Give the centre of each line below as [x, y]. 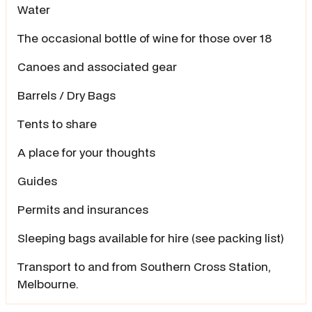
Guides [39, 180]
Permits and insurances [84, 209]
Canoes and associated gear [99, 66]
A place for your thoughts [88, 152]
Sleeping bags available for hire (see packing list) [152, 237]
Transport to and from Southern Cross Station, [144, 266]
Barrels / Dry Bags [68, 95]
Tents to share [58, 123]
